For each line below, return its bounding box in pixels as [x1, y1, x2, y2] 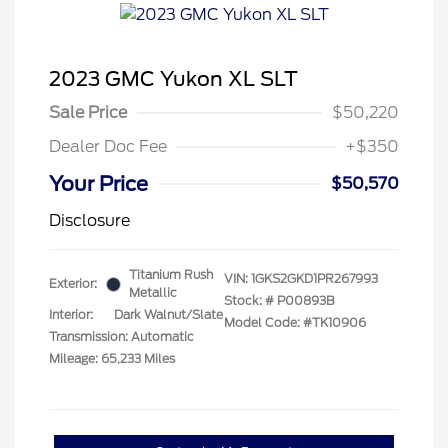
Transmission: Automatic [49, 329, 194, 345]
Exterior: [49, 276, 97, 292]
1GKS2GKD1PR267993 [251, 271, 378, 287]
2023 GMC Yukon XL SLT [49, 67, 298, 92]
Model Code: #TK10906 [224, 315, 366, 331]
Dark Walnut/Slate [114, 307, 223, 323]
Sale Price [49, 103, 127, 123]
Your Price [49, 172, 148, 197]
